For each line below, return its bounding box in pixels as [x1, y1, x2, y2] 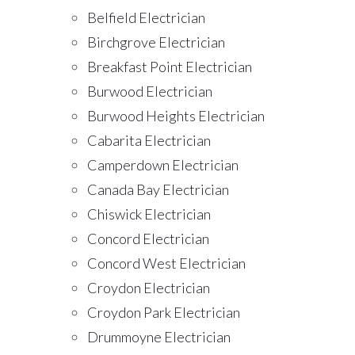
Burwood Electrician [87, 82, 212, 101]
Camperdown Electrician [87, 156, 239, 174]
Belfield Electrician [87, 9, 205, 27]
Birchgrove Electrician [87, 33, 225, 52]
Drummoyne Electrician [87, 328, 231, 346]
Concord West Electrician [87, 254, 246, 273]
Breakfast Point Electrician [87, 58, 252, 76]
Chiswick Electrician [87, 205, 211, 223]
